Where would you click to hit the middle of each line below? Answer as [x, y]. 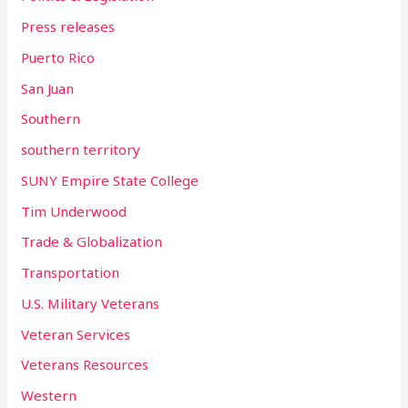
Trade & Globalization [92, 242]
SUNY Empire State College [110, 180]
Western [49, 396]
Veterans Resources [85, 365]
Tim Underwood [74, 211]
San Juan [48, 88]
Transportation [71, 273]
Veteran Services [76, 334]
